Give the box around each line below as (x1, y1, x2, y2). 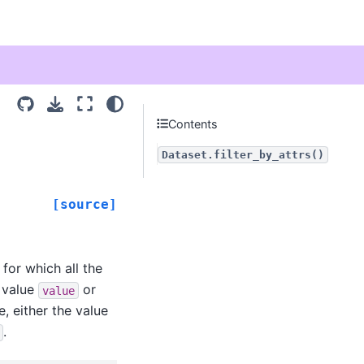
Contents (168, 116, 219, 131)
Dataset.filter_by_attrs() (162, 149, 324, 161)
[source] (52, 196, 117, 212)
